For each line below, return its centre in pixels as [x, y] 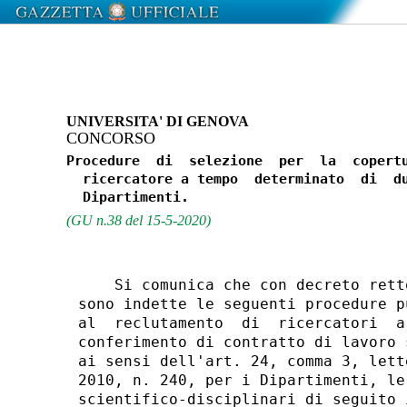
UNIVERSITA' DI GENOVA [157, 121]
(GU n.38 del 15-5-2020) [138, 220]
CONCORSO [110, 138]
